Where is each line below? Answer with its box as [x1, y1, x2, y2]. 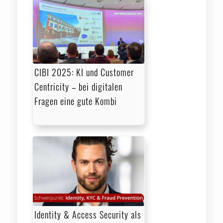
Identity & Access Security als [34, 208, 141, 222]
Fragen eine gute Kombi [34, 95, 117, 108]
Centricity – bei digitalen [34, 80, 122, 94]
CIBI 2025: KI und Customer [34, 66, 134, 79]
